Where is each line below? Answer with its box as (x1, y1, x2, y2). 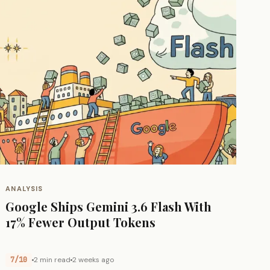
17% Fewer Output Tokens (5, 213, 156, 230)
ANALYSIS (5, 184, 43, 193)
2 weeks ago (72, 254, 115, 265)
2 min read (34, 254, 71, 265)
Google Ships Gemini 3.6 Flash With (5, 198, 212, 215)
